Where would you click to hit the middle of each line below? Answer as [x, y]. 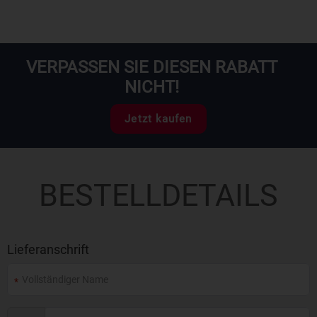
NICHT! [151, 87]
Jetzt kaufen [158, 119]
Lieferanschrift [48, 249]
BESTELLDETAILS [158, 195]
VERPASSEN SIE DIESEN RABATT [151, 67]
